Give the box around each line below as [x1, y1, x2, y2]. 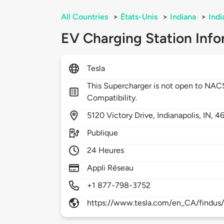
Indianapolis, [157, 110, 203, 120]
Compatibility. [87, 93, 137, 103]
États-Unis [120, 12, 157, 22]
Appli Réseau [87, 163, 134, 173]
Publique [87, 128, 118, 138]
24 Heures [87, 145, 124, 155]
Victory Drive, [106, 110, 157, 120]
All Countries [61, 12, 108, 22]
